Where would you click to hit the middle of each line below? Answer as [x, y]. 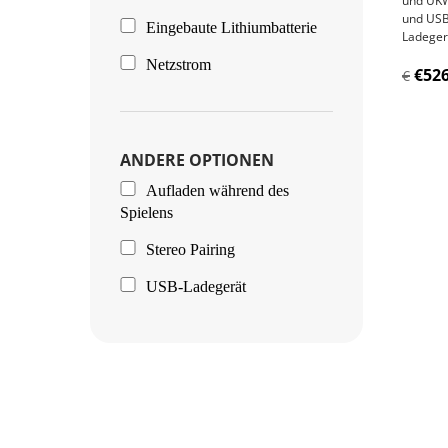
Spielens [147, 212]
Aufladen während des [217, 190]
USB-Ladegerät [195, 286]
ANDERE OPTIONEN [197, 159]
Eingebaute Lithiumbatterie [231, 27]
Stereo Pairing [190, 249]
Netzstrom [178, 64]
